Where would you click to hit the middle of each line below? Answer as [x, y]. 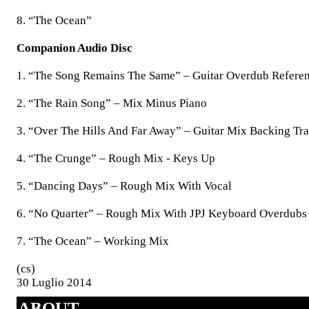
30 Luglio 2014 [54, 282]
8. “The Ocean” [54, 20]
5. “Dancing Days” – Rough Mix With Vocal [124, 186]
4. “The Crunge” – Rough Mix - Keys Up [116, 158]
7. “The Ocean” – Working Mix [93, 241]
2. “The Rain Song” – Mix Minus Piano [112, 103]
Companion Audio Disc [74, 48]
